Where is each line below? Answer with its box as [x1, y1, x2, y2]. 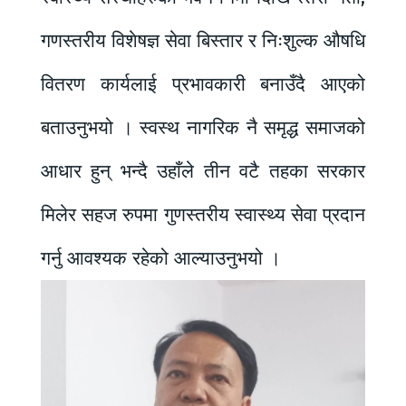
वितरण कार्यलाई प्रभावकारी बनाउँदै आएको [41, 72, 365, 97]
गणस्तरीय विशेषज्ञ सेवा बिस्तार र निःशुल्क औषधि [41, 29, 365, 53]
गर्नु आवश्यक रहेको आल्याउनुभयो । [41, 246, 281, 271]
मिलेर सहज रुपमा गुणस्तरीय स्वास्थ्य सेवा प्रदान [41, 203, 365, 227]
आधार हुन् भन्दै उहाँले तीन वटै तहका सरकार [41, 159, 365, 184]
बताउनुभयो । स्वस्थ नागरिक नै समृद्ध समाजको [41, 116, 365, 140]
